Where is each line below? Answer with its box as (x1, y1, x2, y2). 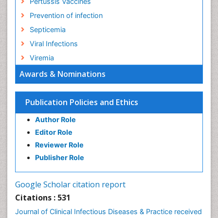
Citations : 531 (15, 192, 71, 203)
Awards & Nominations (19, 69, 106, 79)
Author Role (35, 115, 76, 124)
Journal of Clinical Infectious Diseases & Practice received (15, 207, 202, 216)
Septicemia (29, 25, 66, 34)
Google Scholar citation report (15, 179, 126, 190)
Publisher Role (35, 153, 84, 162)
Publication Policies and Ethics (25, 97, 138, 108)
